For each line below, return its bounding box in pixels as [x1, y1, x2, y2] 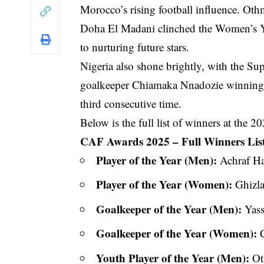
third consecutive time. [80, 95, 182, 111]
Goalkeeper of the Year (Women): [96, 225, 258, 242]
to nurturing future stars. [80, 39, 190, 54]
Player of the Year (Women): [96, 176, 233, 193]
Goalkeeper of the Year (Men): [96, 200, 242, 217]
